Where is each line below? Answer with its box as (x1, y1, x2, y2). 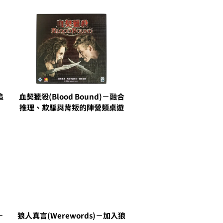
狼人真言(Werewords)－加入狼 (17, 210, 125, 221)
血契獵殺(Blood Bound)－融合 (18, 91, 124, 102)
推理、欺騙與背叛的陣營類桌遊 (19, 102, 124, 113)
